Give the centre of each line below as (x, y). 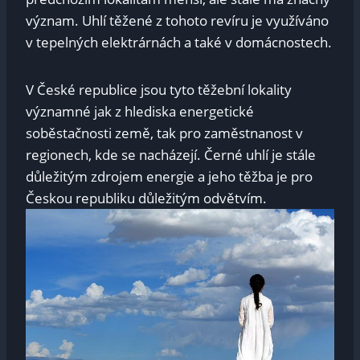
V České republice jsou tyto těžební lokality (159, 90)
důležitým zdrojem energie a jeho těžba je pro (169, 177)
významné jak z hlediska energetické (140, 112)
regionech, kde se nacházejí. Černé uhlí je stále (171, 155)
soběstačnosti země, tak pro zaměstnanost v (164, 133)
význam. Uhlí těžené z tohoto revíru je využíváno (177, 21)
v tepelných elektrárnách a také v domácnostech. (179, 43)
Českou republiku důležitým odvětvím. (146, 198)
